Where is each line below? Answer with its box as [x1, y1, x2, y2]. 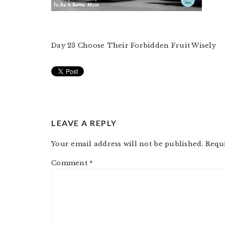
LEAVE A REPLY [51, 118, 117, 128]
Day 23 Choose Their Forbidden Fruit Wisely [51, 41, 216, 50]
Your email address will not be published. [51, 140, 203, 148]
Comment [51, 159, 90, 167]
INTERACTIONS [51, 127, 160, 142]
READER [51, 104, 109, 119]
